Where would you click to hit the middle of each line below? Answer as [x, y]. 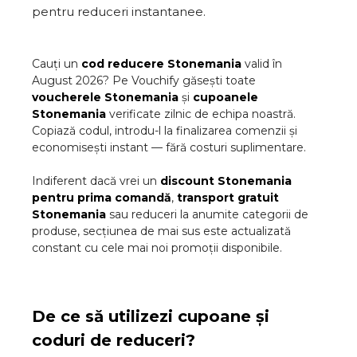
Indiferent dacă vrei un [94, 181]
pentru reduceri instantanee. [119, 12]
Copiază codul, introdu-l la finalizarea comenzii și [165, 131]
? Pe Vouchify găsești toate [179, 80]
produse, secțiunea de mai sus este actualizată [161, 231]
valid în [263, 64]
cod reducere [124, 64]
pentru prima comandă [102, 198]
